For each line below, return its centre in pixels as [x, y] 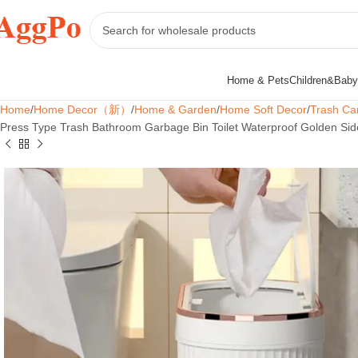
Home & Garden [175, 109]
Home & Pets [258, 80]
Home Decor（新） [82, 109]
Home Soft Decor [263, 109]
